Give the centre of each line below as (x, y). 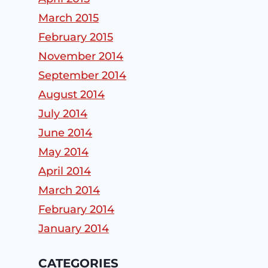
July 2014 (63, 114)
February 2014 (76, 210)
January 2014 (74, 229)
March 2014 (69, 191)
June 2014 (65, 133)
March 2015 (68, 18)
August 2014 (71, 95)
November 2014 (81, 57)
